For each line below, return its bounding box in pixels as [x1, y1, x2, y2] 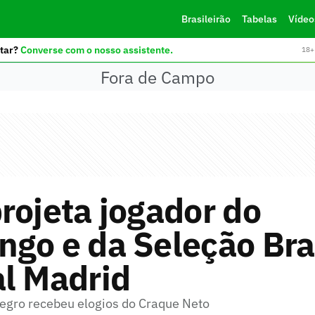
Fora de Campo [101, 65, 214, 89]
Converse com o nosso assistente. [20, 43, 173, 56]
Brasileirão [181, 13, 231, 25]
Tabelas [241, 13, 277, 25]
